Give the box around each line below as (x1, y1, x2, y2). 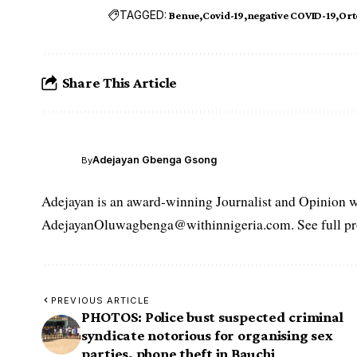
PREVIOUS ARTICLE (51, 294, 150, 306)
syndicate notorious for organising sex (81, 326, 333, 343)
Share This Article (61, 74, 178, 92)
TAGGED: (120, 8, 167, 22)
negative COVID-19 (246, 8, 336, 22)
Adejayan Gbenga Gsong (92, 154, 217, 167)
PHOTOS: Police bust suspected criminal (81, 308, 343, 325)
